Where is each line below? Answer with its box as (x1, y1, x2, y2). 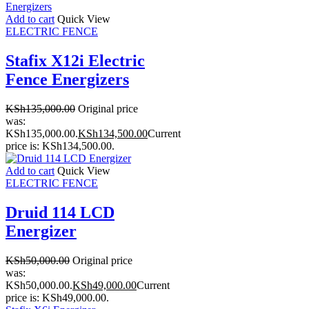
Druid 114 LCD (6, 203, 114, 221)
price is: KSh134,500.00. (6, 139, 114, 152)
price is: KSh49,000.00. (6, 291, 109, 303)
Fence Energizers (6, 70, 129, 89)
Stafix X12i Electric (6, 52, 145, 70)
